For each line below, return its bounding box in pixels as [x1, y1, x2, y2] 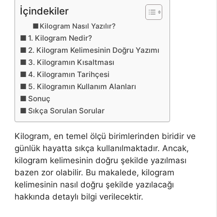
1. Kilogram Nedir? [28, 33, 93, 43]
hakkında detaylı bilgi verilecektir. [15, 191, 143, 201]
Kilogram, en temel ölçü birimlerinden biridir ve [15, 131, 196, 141]
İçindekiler [20, 4, 69, 17]
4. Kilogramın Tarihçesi [28, 69, 110, 79]
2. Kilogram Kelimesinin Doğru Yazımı [28, 45, 160, 55]
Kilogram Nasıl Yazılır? [40, 21, 116, 31]
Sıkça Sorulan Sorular [28, 106, 105, 115]
